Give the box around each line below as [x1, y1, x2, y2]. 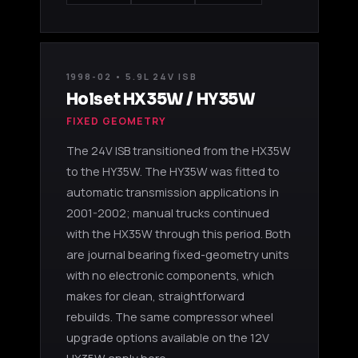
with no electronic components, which [66, 267, 274, 283]
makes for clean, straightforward [66, 288, 245, 304]
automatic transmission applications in [66, 184, 279, 200]
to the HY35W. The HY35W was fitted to [66, 163, 280, 179]
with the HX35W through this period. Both [66, 225, 291, 241]
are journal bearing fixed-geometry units [66, 246, 289, 262]
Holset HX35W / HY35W [66, 89, 256, 109]
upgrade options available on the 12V [66, 329, 269, 345]
